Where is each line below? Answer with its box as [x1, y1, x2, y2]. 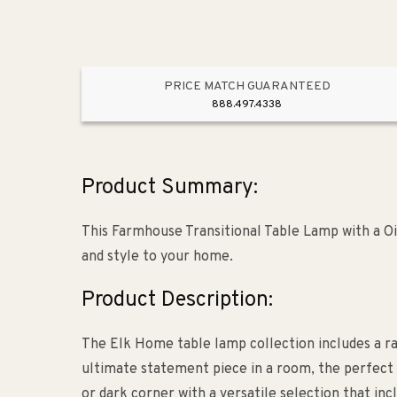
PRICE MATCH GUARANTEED [163, 79, 331, 95]
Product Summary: [82, 175, 258, 202]
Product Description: [82, 287, 273, 315]
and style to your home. [82, 248, 233, 267]
